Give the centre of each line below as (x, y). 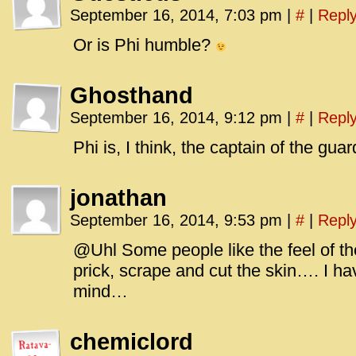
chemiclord (132, 342)
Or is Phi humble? (144, 45)
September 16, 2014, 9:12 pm (178, 118)
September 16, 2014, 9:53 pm (178, 220)
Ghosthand (132, 95)
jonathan (118, 198)
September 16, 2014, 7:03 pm (178, 15)
